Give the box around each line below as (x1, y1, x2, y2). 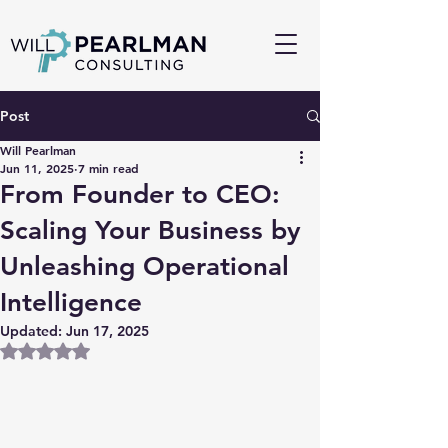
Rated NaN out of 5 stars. (44, 341, 211, 359)
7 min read (78, 160, 139, 176)
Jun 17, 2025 (66, 322, 149, 340)
